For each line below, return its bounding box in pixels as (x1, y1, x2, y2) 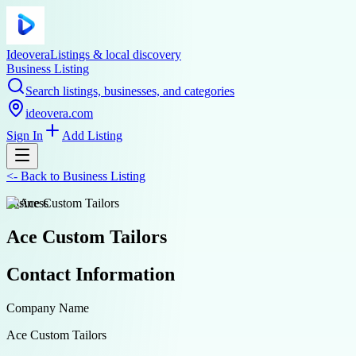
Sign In (6, 129, 43, 142)
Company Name (6, 300, 89, 315)
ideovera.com (25, 106, 93, 120)
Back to (17, 169, 63, 183)
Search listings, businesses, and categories (25, 84, 234, 98)
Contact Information (6, 263, 175, 284)
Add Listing (62, 129, 122, 142)
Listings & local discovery (50, 48, 181, 61)
